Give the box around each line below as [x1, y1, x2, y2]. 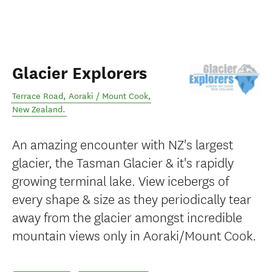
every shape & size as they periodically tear [12, 189, 251, 208]
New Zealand [12, 104, 63, 115]
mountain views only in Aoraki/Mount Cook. [12, 225, 256, 244]
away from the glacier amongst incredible [12, 207, 242, 226]
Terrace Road [12, 91, 63, 101]
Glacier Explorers [12, 63, 147, 84]
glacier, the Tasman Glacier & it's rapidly [12, 152, 234, 171]
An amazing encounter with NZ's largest [12, 134, 233, 153]
